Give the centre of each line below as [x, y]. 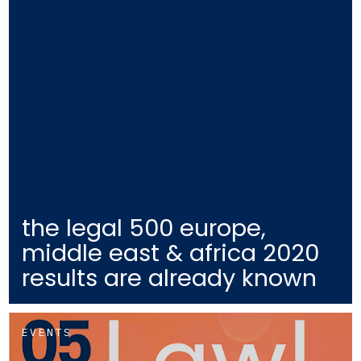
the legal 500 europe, [144, 228]
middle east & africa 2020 [171, 253]
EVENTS [47, 333]
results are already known [170, 278]
